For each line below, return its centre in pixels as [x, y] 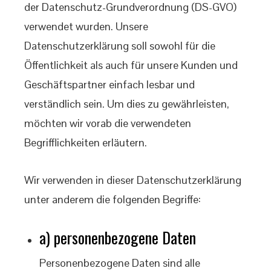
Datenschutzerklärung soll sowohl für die [120, 46]
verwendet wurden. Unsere [86, 26]
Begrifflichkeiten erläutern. [86, 142]
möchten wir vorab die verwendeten [108, 123]
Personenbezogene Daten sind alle [120, 263]
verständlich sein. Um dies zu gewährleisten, [127, 104]
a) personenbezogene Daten [118, 237]
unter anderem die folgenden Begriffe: [113, 199]
